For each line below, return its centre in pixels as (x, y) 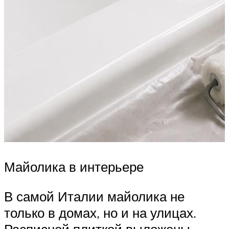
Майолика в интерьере (74, 166)
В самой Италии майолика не (94, 196)
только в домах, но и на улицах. (100, 212)
